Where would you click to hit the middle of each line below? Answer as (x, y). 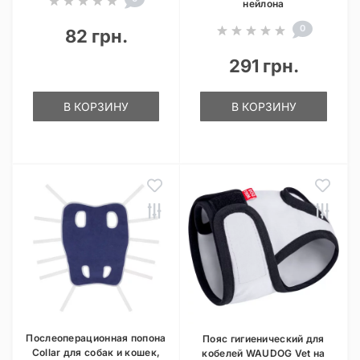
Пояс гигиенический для (264, 339)
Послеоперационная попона (96, 338)
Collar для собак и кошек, (96, 352)
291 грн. (264, 66)
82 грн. (96, 36)
